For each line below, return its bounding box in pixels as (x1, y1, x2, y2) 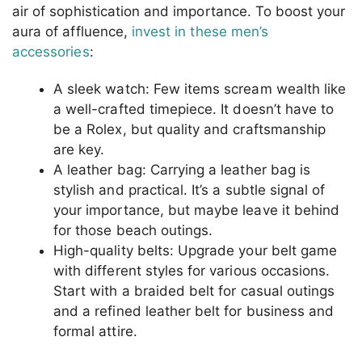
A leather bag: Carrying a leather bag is (53, 161, 310, 178)
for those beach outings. (53, 221, 213, 238)
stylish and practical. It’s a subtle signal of (53, 181, 326, 198)
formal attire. (53, 322, 137, 339)
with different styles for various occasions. (53, 262, 330, 279)
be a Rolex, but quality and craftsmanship (53, 120, 326, 137)
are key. (53, 141, 105, 158)
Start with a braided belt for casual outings (53, 282, 335, 299)
